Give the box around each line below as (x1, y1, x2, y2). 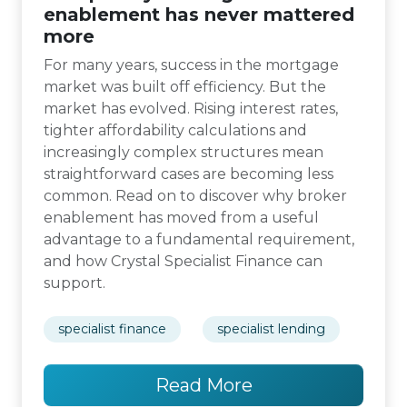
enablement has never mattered (44, 4, 354, 25)
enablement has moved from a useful (44, 209, 319, 226)
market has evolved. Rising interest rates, (44, 100, 338, 117)
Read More (154, 374, 253, 396)
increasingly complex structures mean (44, 144, 323, 161)
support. (44, 274, 105, 292)
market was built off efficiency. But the (44, 78, 326, 95)
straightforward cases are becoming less (44, 165, 333, 183)
